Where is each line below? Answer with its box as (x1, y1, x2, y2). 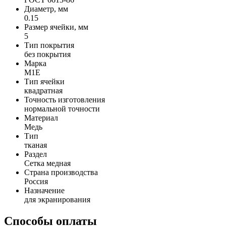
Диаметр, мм (24, 4, 68, 13)
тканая (24, 140, 47, 149)
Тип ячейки (24, 77, 65, 86)
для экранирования (24, 195, 90, 204)
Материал (24, 113, 58, 122)
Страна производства (24, 167, 98, 177)
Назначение (24, 186, 65, 195)
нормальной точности (24, 104, 100, 113)
